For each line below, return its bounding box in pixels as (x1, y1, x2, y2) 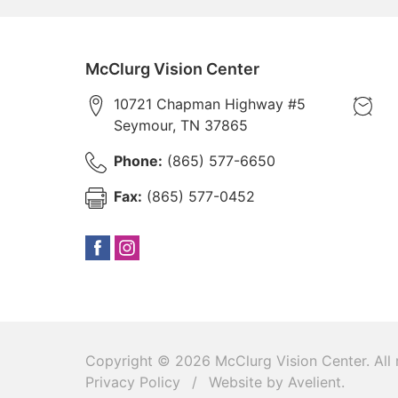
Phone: (114, 152, 163, 170)
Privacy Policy (85, 373, 180, 391)
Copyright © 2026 (85, 352, 215, 370)
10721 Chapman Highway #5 (114, 95, 306, 113)
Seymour (114, 116, 172, 134)
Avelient (288, 373, 341, 391)
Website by (204, 373, 288, 391)
